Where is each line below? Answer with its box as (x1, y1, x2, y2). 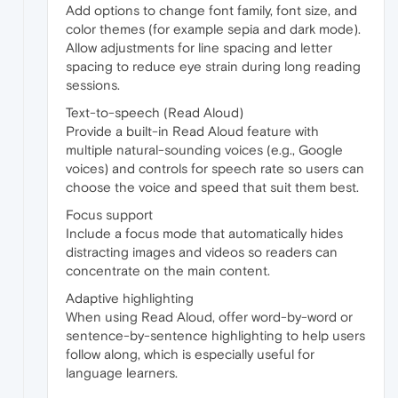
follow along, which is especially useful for (66, 346, 314, 362)
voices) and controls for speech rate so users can (66, 160, 364, 176)
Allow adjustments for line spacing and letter (66, 39, 332, 55)
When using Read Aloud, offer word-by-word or (66, 308, 353, 324)
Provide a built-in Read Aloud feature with (66, 123, 319, 139)
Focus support (66, 206, 153, 222)
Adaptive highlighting (66, 290, 194, 306)
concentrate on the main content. (66, 262, 270, 278)
